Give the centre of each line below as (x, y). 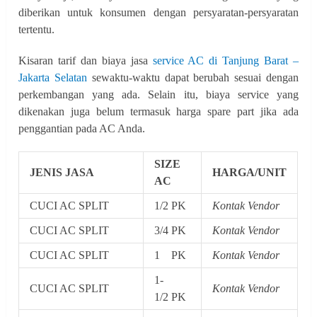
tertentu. (37, 29)
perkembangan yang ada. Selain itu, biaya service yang (158, 94)
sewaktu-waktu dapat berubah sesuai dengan (192, 77)
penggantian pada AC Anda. (82, 128)
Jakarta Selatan (53, 77)
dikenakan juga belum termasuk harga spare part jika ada (158, 111)
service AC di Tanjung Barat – (225, 60)
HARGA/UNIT (250, 172)
